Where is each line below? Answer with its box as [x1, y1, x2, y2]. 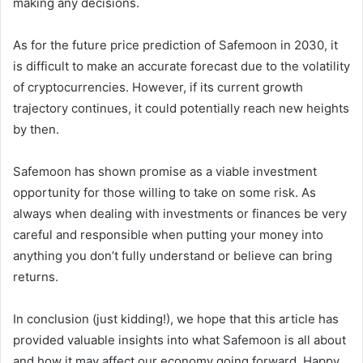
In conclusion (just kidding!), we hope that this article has [13, 310, 339, 327]
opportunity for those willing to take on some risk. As [13, 184, 316, 200]
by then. [13, 121, 59, 137]
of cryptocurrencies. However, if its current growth [13, 79, 303, 95]
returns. [13, 268, 58, 284]
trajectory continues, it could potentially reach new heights [13, 100, 349, 116]
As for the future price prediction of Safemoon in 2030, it [13, 36, 338, 53]
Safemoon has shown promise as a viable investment [13, 163, 317, 179]
